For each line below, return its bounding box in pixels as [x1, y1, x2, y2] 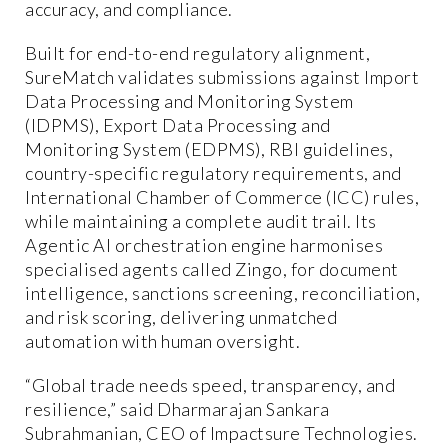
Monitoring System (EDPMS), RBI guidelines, [25, 137, 393, 160]
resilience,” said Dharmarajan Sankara [25, 397, 330, 420]
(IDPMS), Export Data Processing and [25, 113, 331, 136]
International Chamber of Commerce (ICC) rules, [25, 185, 419, 208]
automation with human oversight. [25, 329, 300, 352]
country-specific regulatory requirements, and [25, 161, 402, 184]
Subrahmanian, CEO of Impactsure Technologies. [25, 421, 418, 444]
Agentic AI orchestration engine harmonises [25, 233, 383, 256]
